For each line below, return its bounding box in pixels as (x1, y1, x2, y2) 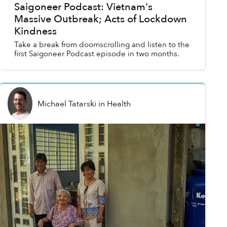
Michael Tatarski (37, 98, 96, 109)
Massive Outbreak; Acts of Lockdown (14, 12, 187, 26)
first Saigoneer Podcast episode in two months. (14, 49, 179, 59)
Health (106, 98, 131, 109)
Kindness (14, 24, 57, 39)
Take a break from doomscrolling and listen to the (14, 40, 190, 50)
